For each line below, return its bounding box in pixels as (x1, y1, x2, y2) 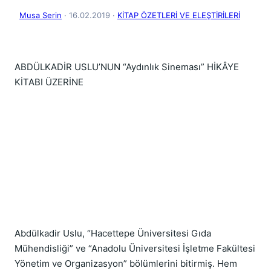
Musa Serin (19, 10, 62, 20)
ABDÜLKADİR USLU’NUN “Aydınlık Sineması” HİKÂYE (15, 61, 239, 73)
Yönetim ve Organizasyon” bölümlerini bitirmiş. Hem (15, 258, 237, 269)
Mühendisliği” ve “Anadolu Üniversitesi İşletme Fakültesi (15, 243, 255, 254)
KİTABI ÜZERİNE (15, 76, 83, 88)
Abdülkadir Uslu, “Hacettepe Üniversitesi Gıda (15, 227, 211, 239)
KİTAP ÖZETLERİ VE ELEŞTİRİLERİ (117, 10, 240, 20)
